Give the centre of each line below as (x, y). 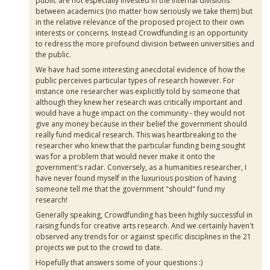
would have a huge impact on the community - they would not (140, 113)
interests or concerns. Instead (87, 33)
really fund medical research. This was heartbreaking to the (137, 134)
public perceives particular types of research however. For (135, 80)
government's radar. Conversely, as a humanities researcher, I (141, 167)
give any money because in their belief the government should (142, 124)
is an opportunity (218, 33)
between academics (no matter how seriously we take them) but (144, 11)
